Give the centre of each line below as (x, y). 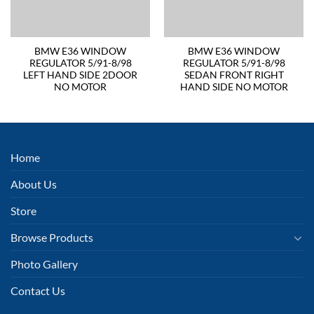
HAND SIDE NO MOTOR (234, 87)
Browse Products (52, 237)
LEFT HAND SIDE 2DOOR (80, 75)
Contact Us (38, 291)
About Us (34, 184)
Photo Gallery (44, 264)
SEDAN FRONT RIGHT (234, 75)
